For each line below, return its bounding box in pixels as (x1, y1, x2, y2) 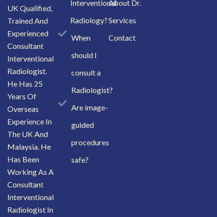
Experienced (7, 29, 48, 38)
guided (71, 120, 94, 129)
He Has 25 (7, 79, 43, 88)
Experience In (7, 117, 52, 126)
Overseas (7, 104, 39, 113)
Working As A (7, 167, 54, 176)
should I (71, 50, 97, 60)
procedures (71, 138, 109, 147)
